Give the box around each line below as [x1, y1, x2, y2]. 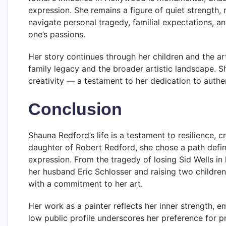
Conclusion [28, 99, 122, 119]
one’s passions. [28, 29, 85, 39]
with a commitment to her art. [28, 178, 143, 189]
